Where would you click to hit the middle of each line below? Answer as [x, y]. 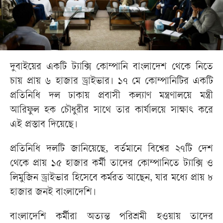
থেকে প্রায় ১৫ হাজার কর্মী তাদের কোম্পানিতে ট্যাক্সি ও [111, 164]
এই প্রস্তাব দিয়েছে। [44, 125]
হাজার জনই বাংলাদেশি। [53, 193]
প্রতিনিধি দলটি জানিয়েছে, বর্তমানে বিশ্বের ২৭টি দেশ [111, 150]
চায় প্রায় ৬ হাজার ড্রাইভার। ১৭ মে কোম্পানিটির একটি [111, 82]
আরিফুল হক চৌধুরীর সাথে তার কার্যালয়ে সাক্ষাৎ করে [111, 111]
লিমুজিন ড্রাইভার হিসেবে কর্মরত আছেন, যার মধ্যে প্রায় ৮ [111, 179]
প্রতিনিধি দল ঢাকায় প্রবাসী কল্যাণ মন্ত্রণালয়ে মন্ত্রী [111, 97]
